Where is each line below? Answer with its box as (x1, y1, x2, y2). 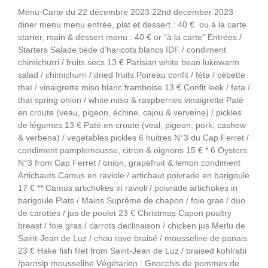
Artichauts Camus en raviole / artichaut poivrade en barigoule (18, 170, 249, 181)
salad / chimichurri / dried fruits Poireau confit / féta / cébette (18, 70, 245, 80)
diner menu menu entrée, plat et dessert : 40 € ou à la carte (18, 20, 246, 30)
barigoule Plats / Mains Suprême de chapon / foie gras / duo (18, 196, 245, 206)
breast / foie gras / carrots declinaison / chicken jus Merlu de (18, 221, 245, 231)
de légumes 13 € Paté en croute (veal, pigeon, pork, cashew (18, 120, 246, 130)
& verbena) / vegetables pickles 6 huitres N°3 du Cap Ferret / (18, 133, 249, 143)
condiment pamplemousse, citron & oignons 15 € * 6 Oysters (18, 145, 247, 156)
